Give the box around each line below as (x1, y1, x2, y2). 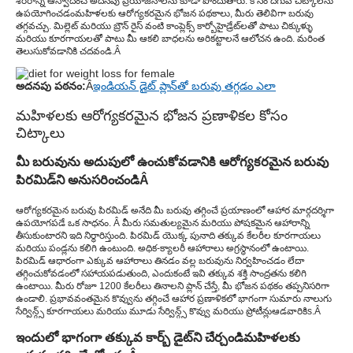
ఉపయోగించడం (16, 7, 75, 19)
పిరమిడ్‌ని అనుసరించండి (16, 173, 139, 188)
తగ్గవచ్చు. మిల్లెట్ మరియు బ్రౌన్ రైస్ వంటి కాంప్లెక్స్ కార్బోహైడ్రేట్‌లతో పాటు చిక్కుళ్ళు (16, 20, 313, 32)
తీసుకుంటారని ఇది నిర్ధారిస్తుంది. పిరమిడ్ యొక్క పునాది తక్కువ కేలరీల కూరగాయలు (16, 229, 321, 241)
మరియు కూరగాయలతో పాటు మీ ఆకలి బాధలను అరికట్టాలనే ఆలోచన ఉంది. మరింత (16, 32, 325, 44)
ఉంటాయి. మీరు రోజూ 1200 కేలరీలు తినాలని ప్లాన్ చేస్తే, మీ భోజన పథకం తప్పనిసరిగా (16, 280, 329, 292)
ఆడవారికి (272, 305, 307, 317)
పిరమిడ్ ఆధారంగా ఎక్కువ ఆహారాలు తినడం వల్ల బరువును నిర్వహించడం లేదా (16, 255, 304, 266)
